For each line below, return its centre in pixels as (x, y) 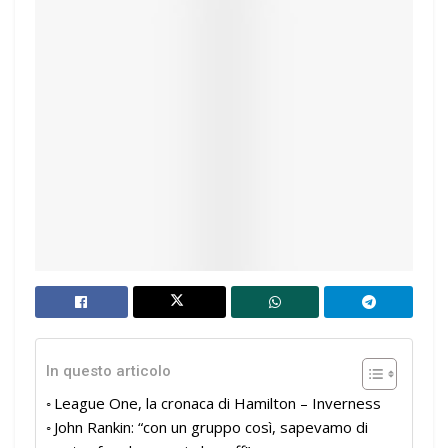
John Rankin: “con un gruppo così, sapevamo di (211, 427)
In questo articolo (108, 371)
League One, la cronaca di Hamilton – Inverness (217, 403)
